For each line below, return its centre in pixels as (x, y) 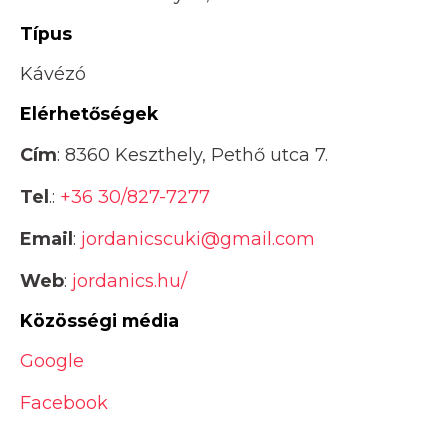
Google (52, 361)
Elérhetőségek (89, 114)
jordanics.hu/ (129, 280)
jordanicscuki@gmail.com (198, 238)
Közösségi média (99, 320)
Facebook (64, 403)
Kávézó (53, 74)
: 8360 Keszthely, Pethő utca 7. (192, 154)
